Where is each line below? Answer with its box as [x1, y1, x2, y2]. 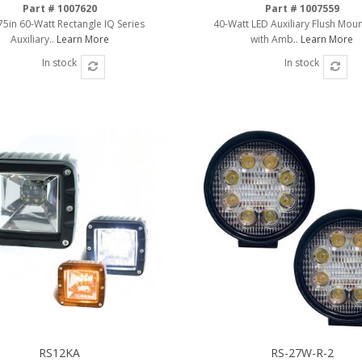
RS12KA [39, 344, 81, 360]
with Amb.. [250, 32, 301, 46]
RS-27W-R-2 [270, 344, 334, 360]
